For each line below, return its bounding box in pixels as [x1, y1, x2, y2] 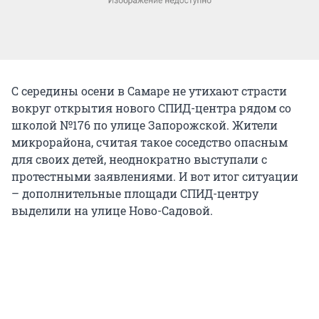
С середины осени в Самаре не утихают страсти [11, 83, 287, 98]
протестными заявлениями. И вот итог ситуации [11, 168, 298, 184]
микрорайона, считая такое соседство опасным [11, 134, 288, 150]
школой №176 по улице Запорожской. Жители [11, 117, 278, 132]
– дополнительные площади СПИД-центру [11, 185, 258, 201]
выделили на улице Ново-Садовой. [11, 202, 213, 218]
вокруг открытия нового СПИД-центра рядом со [11, 100, 291, 115]
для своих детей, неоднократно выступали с [11, 151, 267, 167]
